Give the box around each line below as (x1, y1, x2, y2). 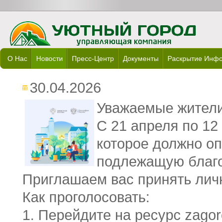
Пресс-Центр (72, 55, 114, 62)
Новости (36, 55, 63, 62)
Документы (123, 55, 159, 62)
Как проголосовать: (22, 189, 150, 205)
